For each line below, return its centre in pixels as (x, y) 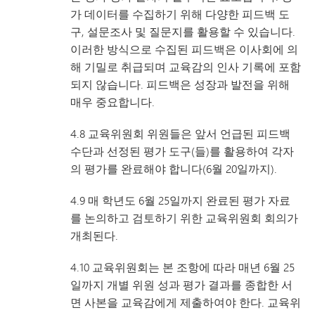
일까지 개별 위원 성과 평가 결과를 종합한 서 (181, 284)
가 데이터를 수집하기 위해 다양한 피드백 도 (180, 14)
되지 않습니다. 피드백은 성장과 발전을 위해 (180, 84)
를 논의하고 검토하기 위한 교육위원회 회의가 (184, 218)
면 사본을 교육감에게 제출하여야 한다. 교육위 (186, 302)
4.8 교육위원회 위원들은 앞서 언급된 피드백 (180, 133)
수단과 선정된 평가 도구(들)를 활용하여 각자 (182, 151)
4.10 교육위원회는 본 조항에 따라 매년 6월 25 (182, 267)
